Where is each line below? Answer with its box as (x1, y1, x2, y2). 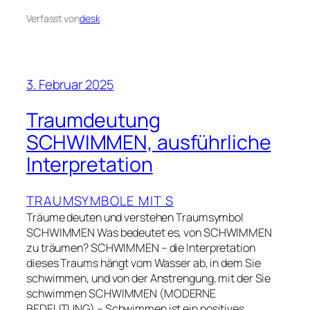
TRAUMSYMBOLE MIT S (26, 191, 174, 210)
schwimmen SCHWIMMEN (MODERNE (26, 285, 217, 301)
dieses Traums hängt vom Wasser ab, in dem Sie (26, 255, 261, 271)
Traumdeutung (26, 107, 161, 134)
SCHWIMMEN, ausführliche (26, 129, 271, 156)
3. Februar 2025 (26, 75, 114, 93)
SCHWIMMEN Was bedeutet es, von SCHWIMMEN (26, 224, 272, 240)
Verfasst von (26, 11, 80, 25)
